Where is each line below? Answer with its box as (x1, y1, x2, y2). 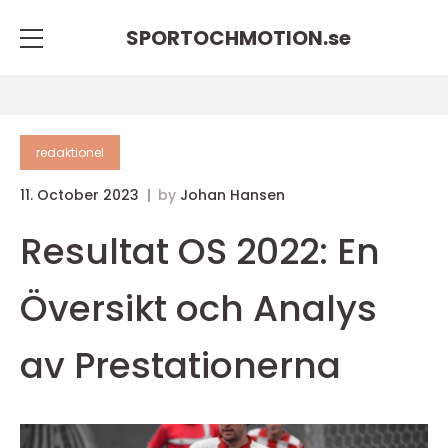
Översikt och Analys (20, 283, 377, 334)
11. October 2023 (20, 185, 143, 205)
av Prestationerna (20, 340, 341, 391)
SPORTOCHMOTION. (125, 23, 328, 52)
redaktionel (36, 144, 104, 161)
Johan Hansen (180, 185, 285, 205)
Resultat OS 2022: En (20, 226, 380, 277)
